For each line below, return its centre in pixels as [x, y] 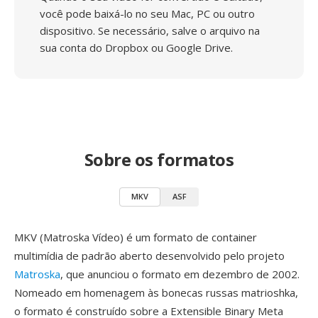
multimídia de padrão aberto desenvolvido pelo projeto [149, 256]
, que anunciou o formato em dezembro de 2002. [180, 274]
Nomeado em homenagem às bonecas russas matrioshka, [156, 292]
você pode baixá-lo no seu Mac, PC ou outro [147, 13]
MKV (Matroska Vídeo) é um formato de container [136, 237]
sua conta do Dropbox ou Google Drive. [136, 48]
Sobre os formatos [159, 159]
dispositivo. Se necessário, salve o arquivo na [150, 31]
